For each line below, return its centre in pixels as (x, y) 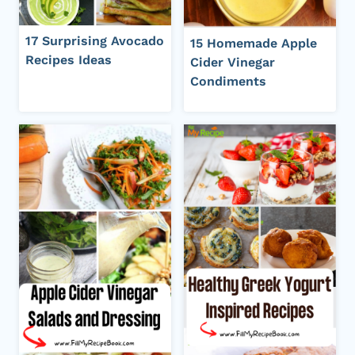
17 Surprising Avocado (95, 41)
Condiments (228, 81)
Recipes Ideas (69, 60)
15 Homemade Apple (254, 43)
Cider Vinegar (233, 62)
